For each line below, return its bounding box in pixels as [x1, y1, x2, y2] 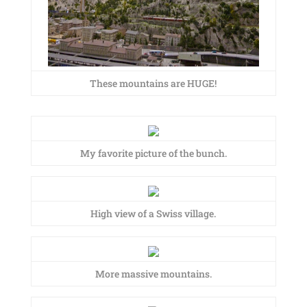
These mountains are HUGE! [90, 77, 217, 90]
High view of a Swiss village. [90, 207, 217, 220]
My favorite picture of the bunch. [79, 147, 227, 160]
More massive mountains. [95, 267, 212, 280]
